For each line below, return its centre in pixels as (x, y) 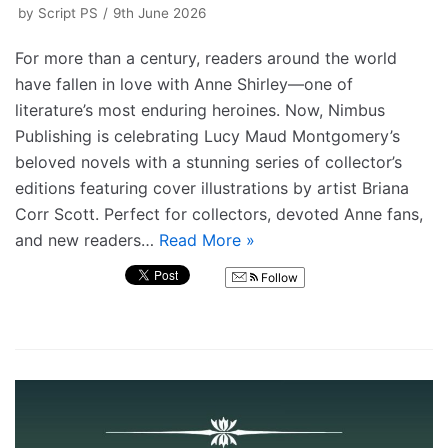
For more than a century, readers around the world (206, 57)
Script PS (68, 12)
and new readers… (87, 239)
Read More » (207, 239)
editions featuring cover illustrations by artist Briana (212, 187)
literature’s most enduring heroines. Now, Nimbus (200, 109)
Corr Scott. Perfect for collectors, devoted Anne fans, (219, 213)
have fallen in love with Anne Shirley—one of (184, 83)
